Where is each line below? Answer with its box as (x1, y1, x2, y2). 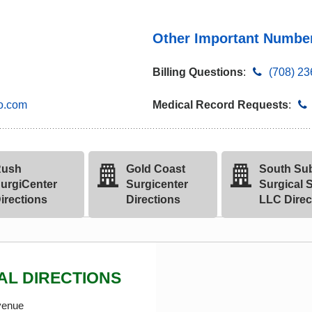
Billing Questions (153, 66, 243, 78)
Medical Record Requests (153, 99, 288, 111)
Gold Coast (125, 163, 185, 175)
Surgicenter (125, 178, 188, 190)
